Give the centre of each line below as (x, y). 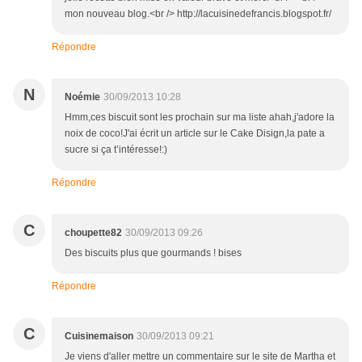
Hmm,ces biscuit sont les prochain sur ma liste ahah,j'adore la (200, 118)
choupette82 (93, 233)
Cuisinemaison (99, 337)
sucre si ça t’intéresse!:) (116, 150)
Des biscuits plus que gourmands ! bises (153, 253)
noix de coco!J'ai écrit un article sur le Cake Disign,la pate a (195, 134)
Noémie (82, 97)
